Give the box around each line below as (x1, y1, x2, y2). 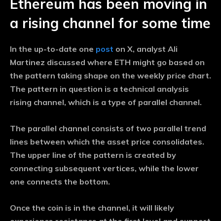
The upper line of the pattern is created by (10, 150, 176, 160)
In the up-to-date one (10, 44, 96, 54)
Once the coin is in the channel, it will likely (10, 203, 174, 213)
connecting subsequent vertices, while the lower (10, 163, 199, 174)
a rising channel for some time (10, 14, 211, 32)
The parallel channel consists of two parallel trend (10, 123, 206, 134)
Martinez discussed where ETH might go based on (10, 57, 205, 68)
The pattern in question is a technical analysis (10, 84, 189, 94)
